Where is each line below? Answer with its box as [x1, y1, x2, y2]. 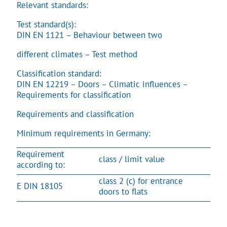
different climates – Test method [17, 48, 137, 60]
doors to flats [99, 185, 147, 197]
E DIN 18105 [17, 180, 63, 192]
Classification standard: [17, 67, 101, 79]
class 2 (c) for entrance [99, 175, 183, 186]
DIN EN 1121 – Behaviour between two [17, 29, 162, 41]
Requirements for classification [17, 89, 131, 100]
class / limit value [99, 153, 165, 165]
